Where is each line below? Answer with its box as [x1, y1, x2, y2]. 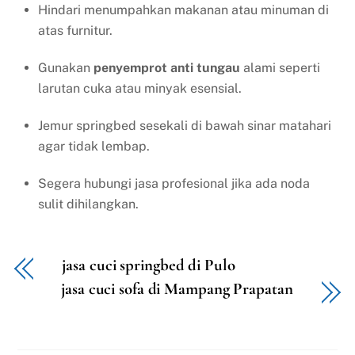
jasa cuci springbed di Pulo [62, 255, 235, 275]
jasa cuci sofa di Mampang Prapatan [61, 279, 293, 299]
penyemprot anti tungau [94, 60, 240, 76]
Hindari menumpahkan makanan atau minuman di [38, 2, 329, 18]
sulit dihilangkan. [38, 196, 139, 212]
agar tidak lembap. [38, 138, 150, 154]
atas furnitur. [38, 23, 113, 39]
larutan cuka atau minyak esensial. [38, 81, 242, 97]
